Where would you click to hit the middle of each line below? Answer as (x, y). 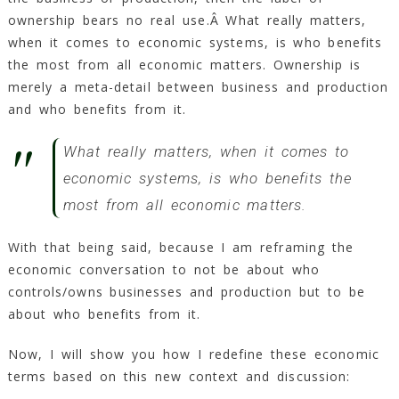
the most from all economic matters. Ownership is (184, 64)
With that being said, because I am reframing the (180, 247)
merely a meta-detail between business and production (198, 86)
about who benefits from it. (104, 313)
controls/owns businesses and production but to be (187, 291)
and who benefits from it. (97, 109)
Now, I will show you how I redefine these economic (193, 354)
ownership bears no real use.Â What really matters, (187, 20)
